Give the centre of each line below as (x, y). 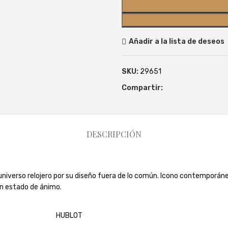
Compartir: (142, 88)
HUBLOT (69, 216)
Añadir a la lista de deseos (176, 41)
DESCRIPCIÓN (114, 134)
